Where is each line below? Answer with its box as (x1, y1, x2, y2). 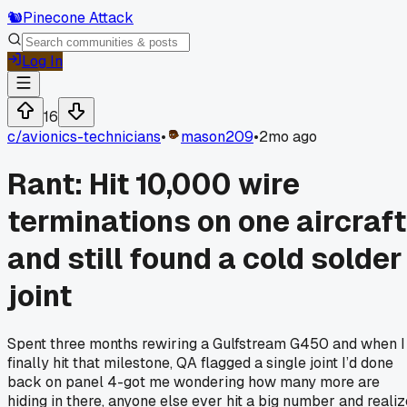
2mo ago (259, 127, 317, 146)
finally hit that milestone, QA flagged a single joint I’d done (7, 352, 393, 372)
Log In (22, 52, 63, 71)
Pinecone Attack (23, 8, 134, 27)
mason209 (181, 127, 253, 146)
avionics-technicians (22, 127, 161, 146)
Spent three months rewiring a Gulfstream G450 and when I (7, 333, 405, 353)
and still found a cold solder (7, 240, 402, 278)
